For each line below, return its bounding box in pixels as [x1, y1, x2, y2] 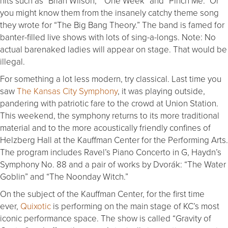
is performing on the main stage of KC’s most [51, 199, 219, 212]
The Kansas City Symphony [17, 84, 118, 97]
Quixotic [20, 199, 51, 212]
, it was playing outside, [118, 84, 205, 97]
